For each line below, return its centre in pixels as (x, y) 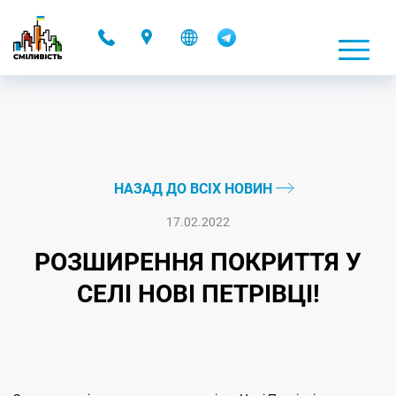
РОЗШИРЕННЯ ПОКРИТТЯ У (198, 262)
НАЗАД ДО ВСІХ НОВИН (194, 189)
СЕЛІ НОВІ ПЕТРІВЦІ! (198, 294)
